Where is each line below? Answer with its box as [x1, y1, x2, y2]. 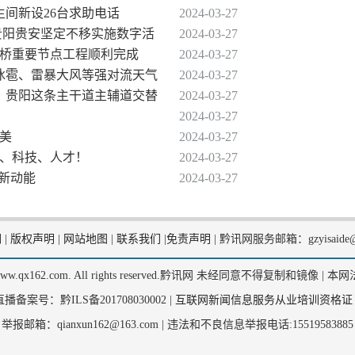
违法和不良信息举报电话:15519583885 [164, 319, 353, 330]
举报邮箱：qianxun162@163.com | [2, 319, 164, 330]
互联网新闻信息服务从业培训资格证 [174, 294, 353, 306]
